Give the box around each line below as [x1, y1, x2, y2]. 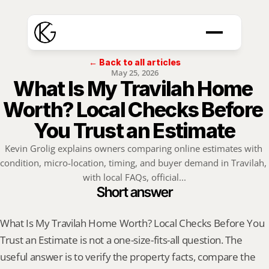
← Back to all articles [88, 57, 181, 67]
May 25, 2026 [110, 67, 159, 78]
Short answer [97, 184, 172, 201]
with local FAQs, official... [83, 171, 186, 183]
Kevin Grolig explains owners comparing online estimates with [4, 142, 262, 154]
